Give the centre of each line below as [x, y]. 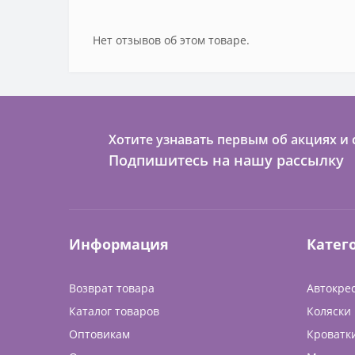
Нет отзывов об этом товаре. [171, 40]
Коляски [329, 311]
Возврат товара [112, 288]
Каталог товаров [114, 311]
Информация [119, 244]
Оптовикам [99, 334]
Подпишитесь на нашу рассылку [226, 160]
